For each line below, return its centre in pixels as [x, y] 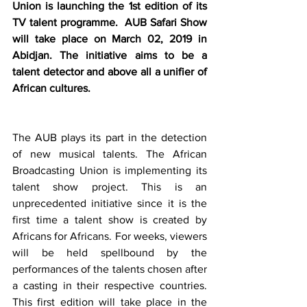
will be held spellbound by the [110, 253]
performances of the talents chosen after [110, 269]
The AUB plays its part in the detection [110, 137]
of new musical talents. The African [110, 154]
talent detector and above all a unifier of [110, 72]
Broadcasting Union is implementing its [110, 170]
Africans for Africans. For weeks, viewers [110, 236]
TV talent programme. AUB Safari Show [110, 22]
